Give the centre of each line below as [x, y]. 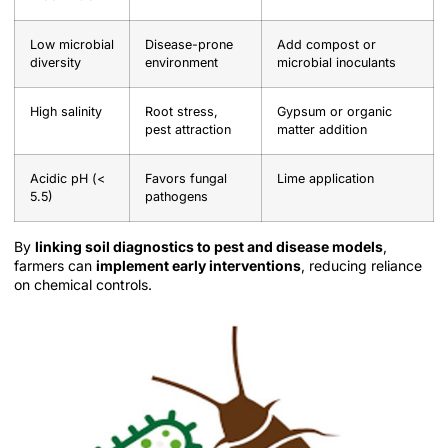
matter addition [322, 130]
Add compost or [326, 45]
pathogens [176, 197]
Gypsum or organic [334, 112]
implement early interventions [198, 266]
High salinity [66, 112]
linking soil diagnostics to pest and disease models [209, 247]
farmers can [55, 266]
